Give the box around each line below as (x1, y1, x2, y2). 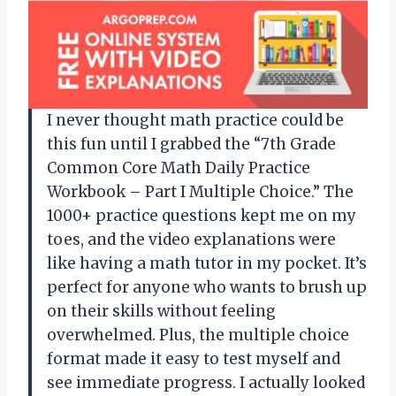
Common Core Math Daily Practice (47, 157, 310, 178)
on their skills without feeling (47, 301, 276, 321)
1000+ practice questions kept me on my (47, 205, 356, 225)
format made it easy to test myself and (47, 348, 340, 369)
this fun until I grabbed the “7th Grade (47, 133, 336, 154)
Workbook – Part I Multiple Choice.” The (47, 181, 354, 202)
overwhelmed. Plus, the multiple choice (47, 324, 349, 345)
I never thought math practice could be (47, 110, 344, 130)
